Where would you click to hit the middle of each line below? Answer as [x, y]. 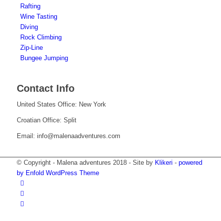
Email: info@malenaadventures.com [68, 136]
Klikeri [164, 162]
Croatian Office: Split [46, 120]
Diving [29, 27]
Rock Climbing [41, 37]
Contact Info [45, 89]
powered [190, 162]
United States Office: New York [61, 105]
